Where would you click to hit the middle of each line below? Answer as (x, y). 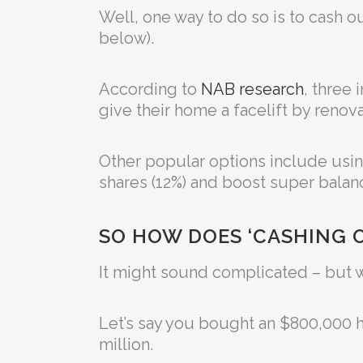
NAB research (252, 89)
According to (150, 89)
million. (126, 344)
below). (126, 38)
